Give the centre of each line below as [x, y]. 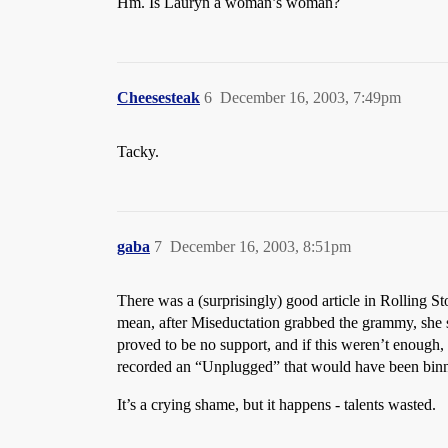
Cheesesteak [158, 97]
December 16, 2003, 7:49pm [310, 97]
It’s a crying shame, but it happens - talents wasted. [276, 404]
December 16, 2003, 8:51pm [260, 246]
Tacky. [138, 151]
